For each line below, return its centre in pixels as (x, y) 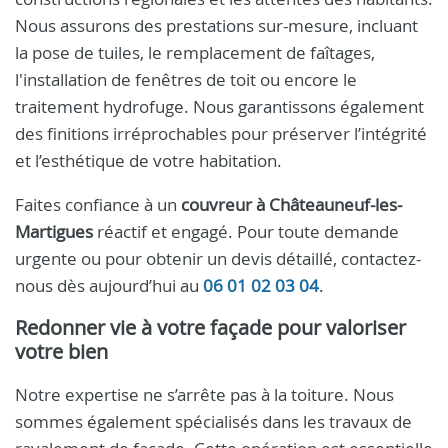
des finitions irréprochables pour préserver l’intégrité (221, 133)
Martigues (54, 231)
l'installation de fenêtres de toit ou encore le (186, 79)
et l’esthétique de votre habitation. (148, 160)
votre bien (61, 351)
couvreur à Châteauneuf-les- (291, 204)
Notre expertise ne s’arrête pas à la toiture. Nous (204, 394)
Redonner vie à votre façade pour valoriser (210, 327)
